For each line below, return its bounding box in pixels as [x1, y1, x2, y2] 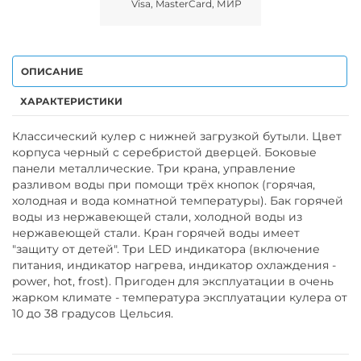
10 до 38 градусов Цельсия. [12, 305, 176, 321]
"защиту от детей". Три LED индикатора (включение [12, 241, 320, 256]
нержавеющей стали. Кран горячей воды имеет [12, 225, 300, 240]
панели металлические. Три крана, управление [12, 160, 296, 176]
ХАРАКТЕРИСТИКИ [20, 94, 122, 107]
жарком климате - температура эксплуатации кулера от [12, 289, 347, 305]
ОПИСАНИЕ [21, 64, 83, 77]
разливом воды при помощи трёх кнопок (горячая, [12, 176, 315, 192]
